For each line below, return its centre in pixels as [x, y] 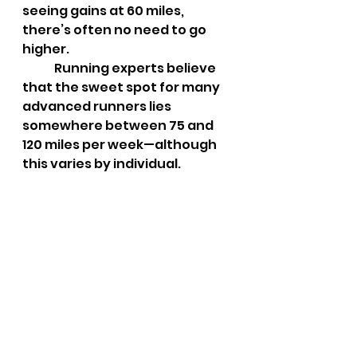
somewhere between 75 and [119, 126]
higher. [46, 49]
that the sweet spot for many [122, 87]
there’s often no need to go [116, 30]
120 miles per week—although [121, 145]
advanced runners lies [98, 106]
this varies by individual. [102, 164]
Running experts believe [38, 68]
